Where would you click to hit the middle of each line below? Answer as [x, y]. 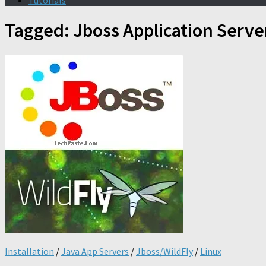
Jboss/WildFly [164, 251]
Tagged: [39, 31]
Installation [29, 251]
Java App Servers [95, 251]
